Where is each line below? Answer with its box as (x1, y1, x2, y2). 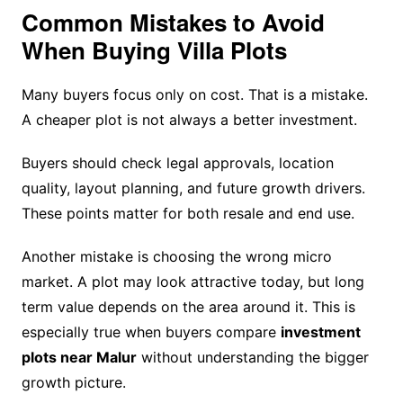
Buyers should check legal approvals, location (21, 154, 334, 173)
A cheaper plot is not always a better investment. (21, 111, 357, 130)
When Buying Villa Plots (21, 33, 287, 67)
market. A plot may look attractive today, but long (21, 273, 364, 291)
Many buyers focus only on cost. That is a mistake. (21, 85, 368, 104)
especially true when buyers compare (21, 323, 281, 342)
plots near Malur (21, 348, 137, 367)
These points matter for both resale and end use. (21, 204, 354, 223)
